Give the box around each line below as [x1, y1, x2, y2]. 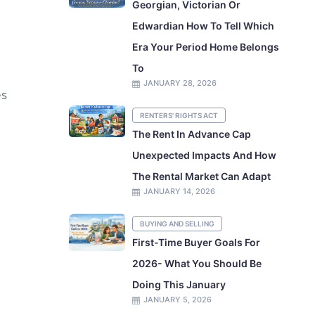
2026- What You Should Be [132, 257, 262, 269]
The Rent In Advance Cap [132, 128, 252, 140]
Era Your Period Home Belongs [132, 41, 280, 53]
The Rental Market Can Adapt [132, 170, 271, 182]
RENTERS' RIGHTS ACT [140, 111, 219, 120]
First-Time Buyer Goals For [132, 236, 261, 248]
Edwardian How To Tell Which [132, 20, 275, 32]
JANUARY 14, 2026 [143, 186, 216, 196]
